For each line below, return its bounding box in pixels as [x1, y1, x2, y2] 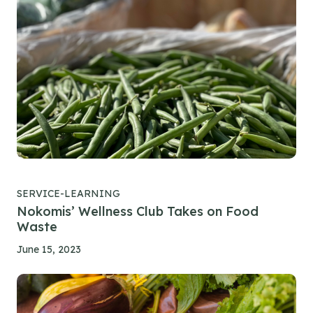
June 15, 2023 [17, 242, 81, 256]
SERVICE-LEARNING [17, 187, 120, 200]
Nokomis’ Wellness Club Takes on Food [17, 203, 259, 219]
